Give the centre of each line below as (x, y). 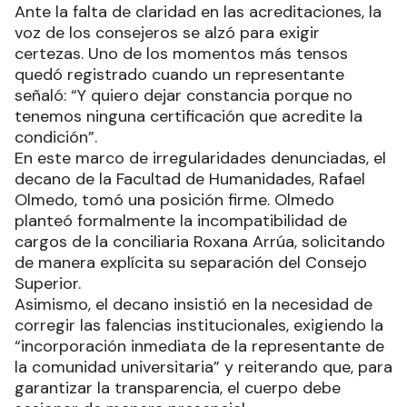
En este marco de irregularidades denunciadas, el (200, 159)
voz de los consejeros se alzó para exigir (167, 33)
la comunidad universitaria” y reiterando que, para (203, 367)
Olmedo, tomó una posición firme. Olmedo (174, 200)
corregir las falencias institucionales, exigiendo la (199, 326)
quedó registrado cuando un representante (179, 75)
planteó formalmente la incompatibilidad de (181, 221)
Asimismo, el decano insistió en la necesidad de (194, 305)
